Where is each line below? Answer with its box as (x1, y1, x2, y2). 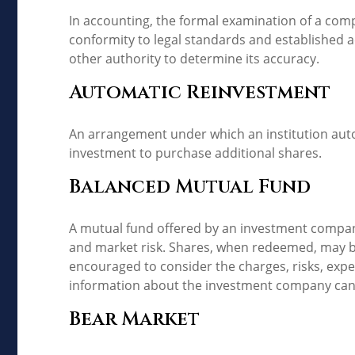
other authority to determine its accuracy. (69, 49, 319, 67)
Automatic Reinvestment (69, 79, 330, 105)
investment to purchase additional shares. (69, 143, 322, 162)
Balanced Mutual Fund (69, 174, 311, 200)
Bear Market (69, 306, 200, 332)
